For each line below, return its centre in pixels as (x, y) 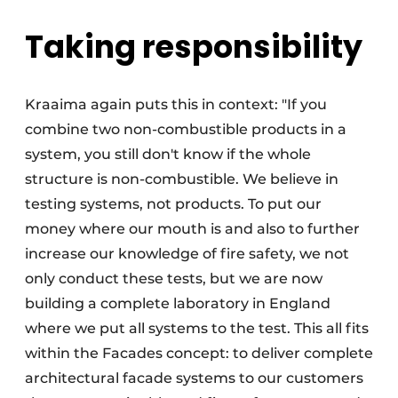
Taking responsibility (194, 47)
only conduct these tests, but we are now (174, 279)
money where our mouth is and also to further (192, 229)
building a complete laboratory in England (178, 304)
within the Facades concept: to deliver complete (199, 354)
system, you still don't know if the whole (168, 155)
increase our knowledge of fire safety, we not (187, 254)
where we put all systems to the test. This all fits (197, 329)
